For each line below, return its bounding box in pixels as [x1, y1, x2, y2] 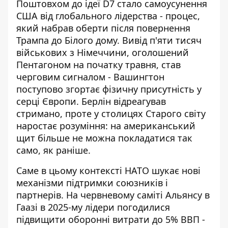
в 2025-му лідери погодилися [38, 201, 170, 214]
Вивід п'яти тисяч [122, 34, 202, 47]
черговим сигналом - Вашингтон [16, 71, 164, 83]
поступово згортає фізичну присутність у [16, 83, 202, 96]
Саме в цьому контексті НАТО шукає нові [16, 164, 201, 177]
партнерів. [16, 189, 66, 202]
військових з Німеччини [16, 46, 127, 59]
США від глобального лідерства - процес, [16, 10, 200, 22]
